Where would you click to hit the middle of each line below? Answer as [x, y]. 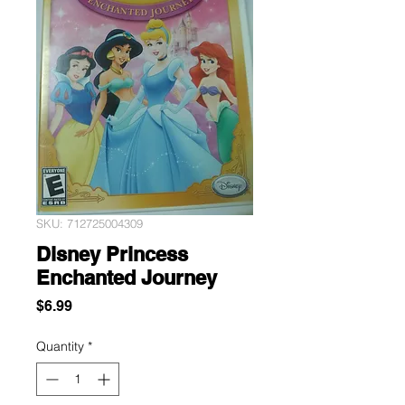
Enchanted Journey [127, 278]
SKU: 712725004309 [89, 223]
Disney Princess [112, 254]
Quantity [60, 346]
